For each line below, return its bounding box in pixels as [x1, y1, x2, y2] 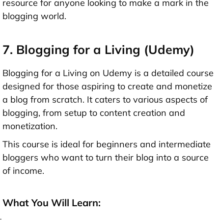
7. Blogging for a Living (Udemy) [2, 42, 194, 57]
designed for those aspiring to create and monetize [2, 81, 212, 92]
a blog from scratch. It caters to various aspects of [2, 94, 208, 106]
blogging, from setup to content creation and [2, 107, 185, 119]
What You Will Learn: [2, 196, 101, 209]
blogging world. [2, 10, 66, 22]
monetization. [2, 120, 57, 132]
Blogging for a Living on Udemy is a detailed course [2, 67, 214, 79]
